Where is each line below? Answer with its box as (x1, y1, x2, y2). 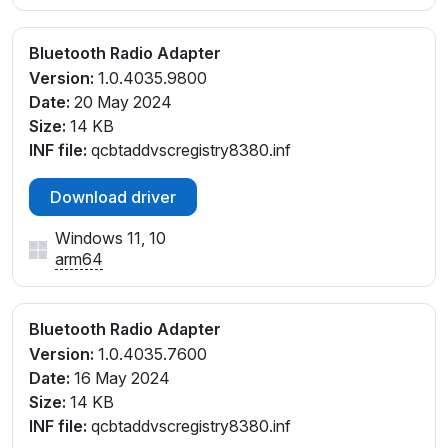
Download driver (50, 186, 176, 207)
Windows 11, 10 (55, 227, 166, 248)
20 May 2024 (70, 91, 172, 112)
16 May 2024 (70, 367, 170, 388)
